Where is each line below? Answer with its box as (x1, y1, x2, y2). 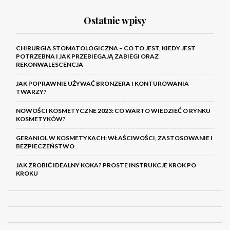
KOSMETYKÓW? (16, 115, 66, 123)
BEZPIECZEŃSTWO (16, 142, 74, 150)
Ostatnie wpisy (84, 14, 146, 27)
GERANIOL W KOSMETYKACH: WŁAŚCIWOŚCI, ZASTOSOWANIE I (16, 134, 213, 142)
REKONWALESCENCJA (16, 61, 83, 69)
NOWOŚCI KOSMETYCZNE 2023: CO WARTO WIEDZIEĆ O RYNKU (16, 107, 210, 115)
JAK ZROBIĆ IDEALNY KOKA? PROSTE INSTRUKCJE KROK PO (16, 161, 196, 169)
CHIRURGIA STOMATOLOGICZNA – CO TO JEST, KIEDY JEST (16, 44, 196, 52)
